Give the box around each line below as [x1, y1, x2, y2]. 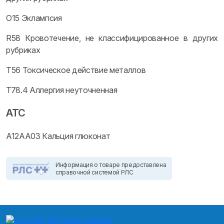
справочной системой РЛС [55, 168, 133, 176]
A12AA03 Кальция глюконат [6, 131, 110, 141]
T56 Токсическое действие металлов [6, 65, 146, 75]
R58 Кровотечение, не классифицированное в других [6, 33, 218, 43]
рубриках [6, 45, 40, 55]
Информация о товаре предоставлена [55, 161, 166, 168]
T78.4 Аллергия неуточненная [6, 85, 117, 95]
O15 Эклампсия [6, 13, 62, 23]
